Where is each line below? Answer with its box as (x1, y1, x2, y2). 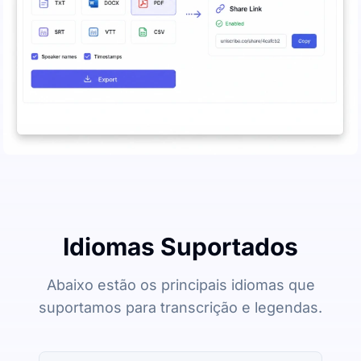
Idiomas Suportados (63, 231, 298, 261)
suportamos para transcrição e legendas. (39, 298, 322, 316)
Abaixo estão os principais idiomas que (46, 276, 315, 293)
